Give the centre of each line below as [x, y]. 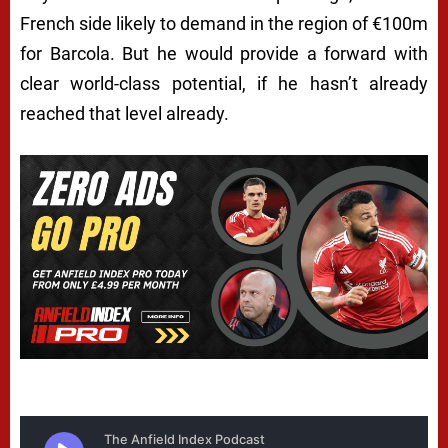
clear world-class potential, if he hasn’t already [224, 84]
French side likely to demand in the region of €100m [224, 24]
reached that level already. [124, 114]
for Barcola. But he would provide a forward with [224, 54]
